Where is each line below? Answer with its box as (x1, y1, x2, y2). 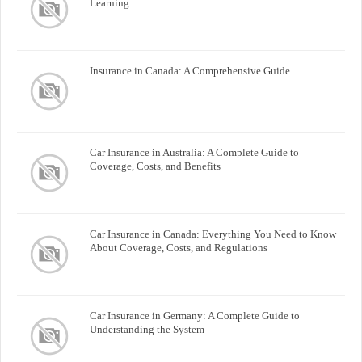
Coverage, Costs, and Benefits (90, 159, 221, 172)
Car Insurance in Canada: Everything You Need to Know (90, 227, 336, 240)
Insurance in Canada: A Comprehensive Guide (90, 64, 290, 77)
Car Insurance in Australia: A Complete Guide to (90, 145, 299, 158)
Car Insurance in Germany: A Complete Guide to (90, 309, 300, 322)
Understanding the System (90, 322, 204, 335)
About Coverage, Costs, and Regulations (90, 241, 267, 254)
